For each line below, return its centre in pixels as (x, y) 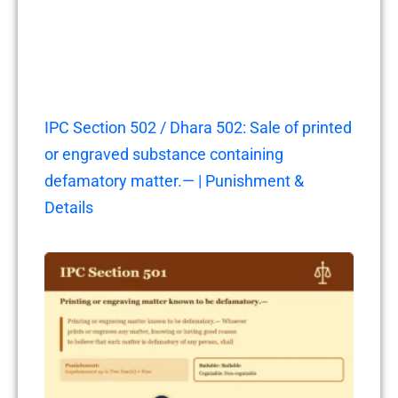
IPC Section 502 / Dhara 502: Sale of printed (198, 128)
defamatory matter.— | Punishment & (174, 181)
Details (69, 208)
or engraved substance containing (164, 155)
